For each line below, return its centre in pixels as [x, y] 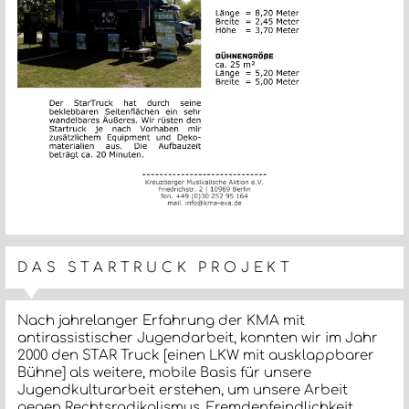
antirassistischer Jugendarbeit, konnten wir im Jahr [198, 338]
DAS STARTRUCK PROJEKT [156, 267]
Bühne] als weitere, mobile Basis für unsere [165, 373]
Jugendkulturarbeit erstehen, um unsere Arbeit [183, 390]
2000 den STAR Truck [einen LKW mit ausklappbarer [196, 356]
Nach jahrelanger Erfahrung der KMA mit [162, 321]
